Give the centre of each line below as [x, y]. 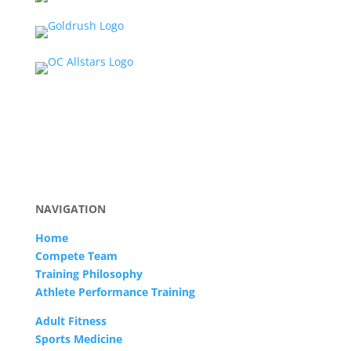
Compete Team [76, 256]
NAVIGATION [70, 209]
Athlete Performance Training [115, 292]
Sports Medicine [78, 339]
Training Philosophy [89, 274]
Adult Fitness [71, 321]
